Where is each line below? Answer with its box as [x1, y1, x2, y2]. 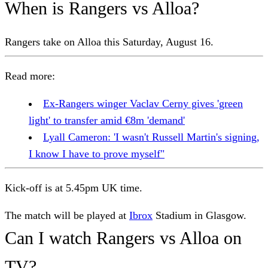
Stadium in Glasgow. [153, 209, 249, 221]
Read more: [5, 69, 55, 82]
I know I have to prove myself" [29, 147, 165, 160]
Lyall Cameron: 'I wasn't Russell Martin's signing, [43, 130, 260, 143]
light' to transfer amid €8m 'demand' [29, 114, 185, 126]
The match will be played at [5, 209, 129, 221]
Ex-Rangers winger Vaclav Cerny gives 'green [43, 97, 243, 109]
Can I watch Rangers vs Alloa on [5, 227, 242, 248]
